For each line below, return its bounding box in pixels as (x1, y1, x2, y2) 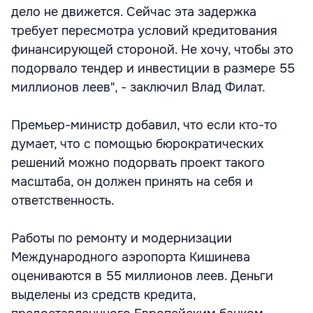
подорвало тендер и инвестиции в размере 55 (11, 61, 295, 76)
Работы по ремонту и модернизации (11, 231, 232, 246)
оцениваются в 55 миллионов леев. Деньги (11, 268, 273, 284)
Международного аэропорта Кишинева (11, 249, 250, 265)
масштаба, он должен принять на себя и (11, 174, 253, 189)
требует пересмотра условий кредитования (11, 23, 277, 38)
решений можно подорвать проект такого (11, 155, 265, 170)
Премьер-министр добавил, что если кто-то (11, 117, 277, 133)
